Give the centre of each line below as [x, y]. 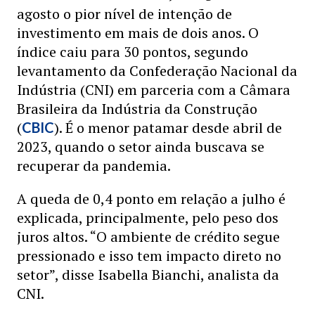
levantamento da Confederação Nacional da [157, 71]
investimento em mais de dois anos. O [138, 33]
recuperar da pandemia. [94, 166]
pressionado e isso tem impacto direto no [149, 256]
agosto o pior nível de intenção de [124, 14]
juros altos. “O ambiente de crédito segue [148, 237]
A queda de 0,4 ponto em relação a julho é [151, 199]
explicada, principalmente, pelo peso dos [148, 218]
